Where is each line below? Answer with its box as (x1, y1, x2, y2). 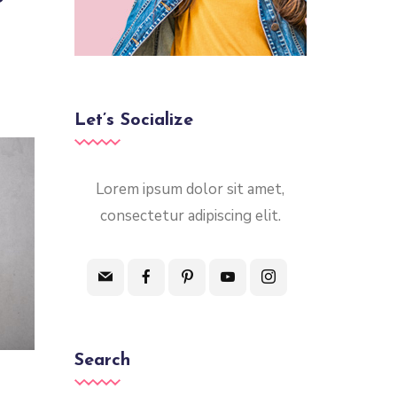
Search (74, 352, 130, 370)
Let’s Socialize (74, 112, 193, 130)
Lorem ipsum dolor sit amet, (96, 179, 285, 200)
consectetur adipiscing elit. (99, 206, 281, 227)
